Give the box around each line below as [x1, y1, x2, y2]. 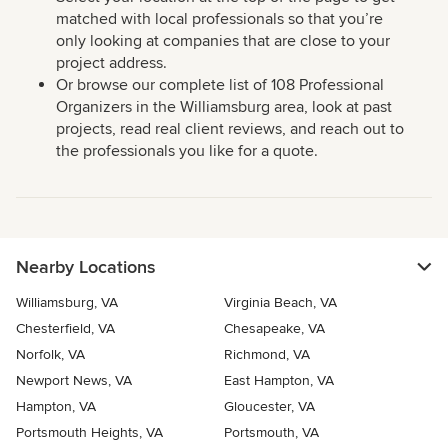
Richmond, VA [224, 345, 310, 363]
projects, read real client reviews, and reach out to [56, 118, 404, 139]
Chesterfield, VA [16, 319, 115, 337]
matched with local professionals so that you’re [56, 8, 383, 29]
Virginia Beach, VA [224, 293, 337, 311]
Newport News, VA [16, 371, 132, 389]
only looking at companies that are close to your [56, 30, 390, 51]
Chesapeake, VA [224, 319, 325, 337]
